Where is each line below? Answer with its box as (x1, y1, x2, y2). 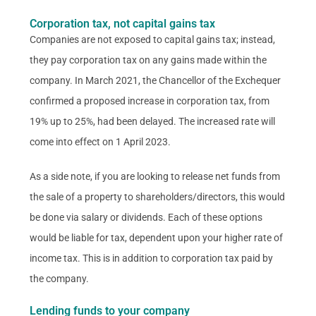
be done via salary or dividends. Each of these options (30, 211, 263, 223)
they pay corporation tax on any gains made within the (30, 54, 267, 66)
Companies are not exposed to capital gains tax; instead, (30, 33, 276, 45)
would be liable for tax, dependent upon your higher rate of (30, 231, 284, 243)
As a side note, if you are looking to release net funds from (30, 170, 281, 182)
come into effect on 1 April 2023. (30, 135, 171, 147)
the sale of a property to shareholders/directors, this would (30, 190, 286, 202)
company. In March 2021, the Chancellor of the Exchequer (30, 74, 281, 86)
